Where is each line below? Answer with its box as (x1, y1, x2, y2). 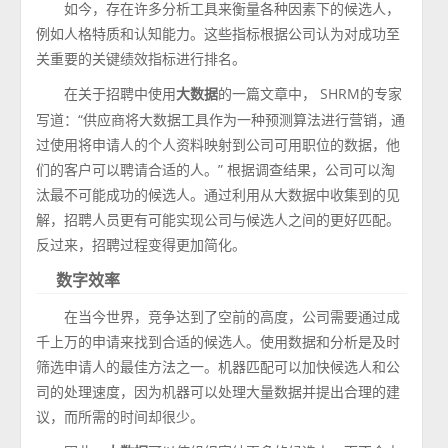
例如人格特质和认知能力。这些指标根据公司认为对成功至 (36, 24, 401, 43)
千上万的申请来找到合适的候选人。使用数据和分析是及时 (36, 332, 401, 351)
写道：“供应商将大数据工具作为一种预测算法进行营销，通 (36, 110, 406, 129)
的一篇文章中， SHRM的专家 (218, 84, 403, 103)
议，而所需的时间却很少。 (36, 407, 205, 426)
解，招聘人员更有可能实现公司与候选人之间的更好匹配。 (36, 210, 401, 229)
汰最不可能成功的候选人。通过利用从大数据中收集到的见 (36, 185, 401, 204)
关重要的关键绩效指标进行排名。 (36, 49, 247, 68)
